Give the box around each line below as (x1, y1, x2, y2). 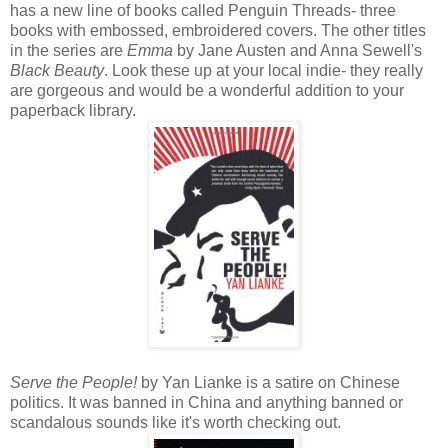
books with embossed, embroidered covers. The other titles (10, 22, 426, 40)
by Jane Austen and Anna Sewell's (177, 42, 422, 60)
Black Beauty (10, 62, 104, 80)
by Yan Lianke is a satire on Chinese (137, 374, 400, 392)
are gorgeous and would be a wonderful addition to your (10, 82, 404, 100)
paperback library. (10, 102, 136, 120)
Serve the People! (10, 374, 137, 392)
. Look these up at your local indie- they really (104, 62, 423, 80)
